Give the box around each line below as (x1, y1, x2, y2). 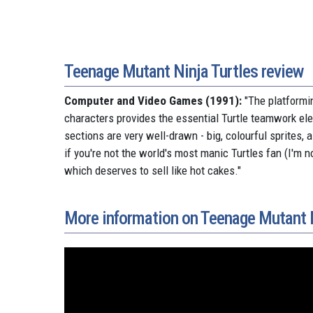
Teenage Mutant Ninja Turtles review (64, 60, 303, 82)
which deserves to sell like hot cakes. (64, 163, 238, 177)
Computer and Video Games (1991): (64, 93, 242, 108)
